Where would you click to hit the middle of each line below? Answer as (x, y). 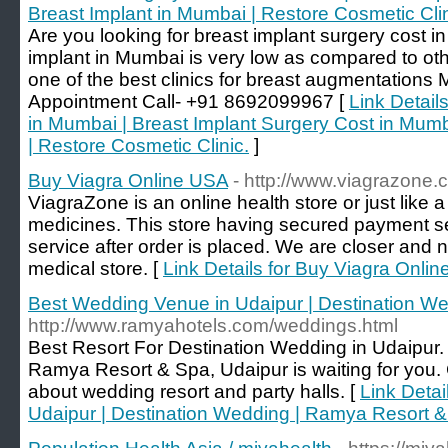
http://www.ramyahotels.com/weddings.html (213, 325)
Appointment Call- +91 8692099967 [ (188, 101)
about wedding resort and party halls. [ (194, 391)
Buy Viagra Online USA (128, 180)
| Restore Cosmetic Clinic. (138, 145)
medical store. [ (95, 268)
